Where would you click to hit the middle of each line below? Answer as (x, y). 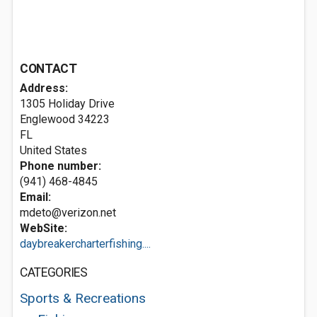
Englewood (47, 119)
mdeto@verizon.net (68, 213)
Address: (44, 88)
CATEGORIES (54, 272)
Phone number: (60, 166)
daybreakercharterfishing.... (85, 244)
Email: (35, 197)
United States (53, 150)
